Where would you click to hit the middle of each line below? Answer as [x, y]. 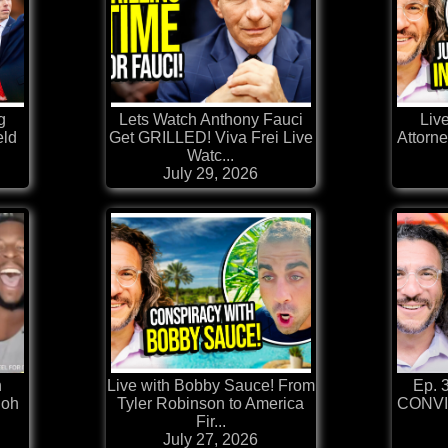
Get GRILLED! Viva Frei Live [210, 138]
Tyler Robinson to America [210, 404]
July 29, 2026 [210, 174]
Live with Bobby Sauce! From [210, 386]
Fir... [210, 422]
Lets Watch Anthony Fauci [210, 120]
